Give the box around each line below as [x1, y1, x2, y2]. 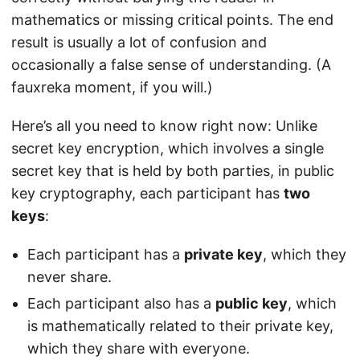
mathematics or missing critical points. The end [11, 11, 333, 29]
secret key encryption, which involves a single [11, 140, 324, 157]
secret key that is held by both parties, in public [11, 162, 334, 180]
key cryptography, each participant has [11, 185, 284, 202]
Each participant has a [27, 246, 184, 264]
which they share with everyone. [27, 340, 250, 358]
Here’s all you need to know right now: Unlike [11, 117, 317, 135]
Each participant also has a [27, 295, 215, 313]
